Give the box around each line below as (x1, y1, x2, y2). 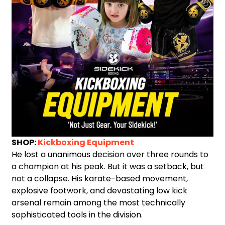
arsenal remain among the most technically (12, 196, 185, 208)
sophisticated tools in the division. (12, 208, 143, 220)
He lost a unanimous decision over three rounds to (12, 148, 208, 160)
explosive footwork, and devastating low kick (12, 184, 187, 196)
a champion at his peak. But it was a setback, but (12, 160, 204, 172)
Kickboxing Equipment (38, 136, 134, 148)
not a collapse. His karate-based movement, (12, 172, 188, 184)
